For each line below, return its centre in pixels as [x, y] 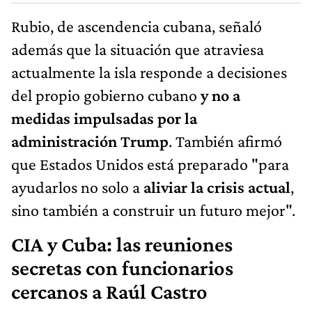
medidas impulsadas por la [104, 118]
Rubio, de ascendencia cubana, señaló [136, 26]
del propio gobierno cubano [106, 95]
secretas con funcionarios [122, 268]
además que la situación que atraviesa [138, 49]
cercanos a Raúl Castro [109, 291]
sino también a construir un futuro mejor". [153, 210]
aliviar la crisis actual [217, 187]
